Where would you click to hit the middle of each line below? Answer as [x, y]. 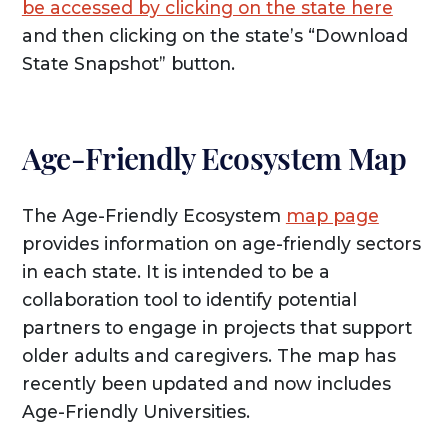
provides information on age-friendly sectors [221, 244]
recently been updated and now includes [206, 384]
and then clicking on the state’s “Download [214, 36]
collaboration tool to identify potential [189, 300]
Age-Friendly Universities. [135, 412]
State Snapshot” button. [128, 64]
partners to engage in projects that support [216, 328]
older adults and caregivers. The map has [208, 356]
